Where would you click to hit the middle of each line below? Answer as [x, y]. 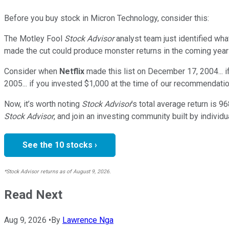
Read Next [33, 194]
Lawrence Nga [88, 220]
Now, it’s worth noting [42, 104]
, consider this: [183, 18]
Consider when [31, 71]
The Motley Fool [34, 38]
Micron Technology [124, 18]
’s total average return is [174, 104]
